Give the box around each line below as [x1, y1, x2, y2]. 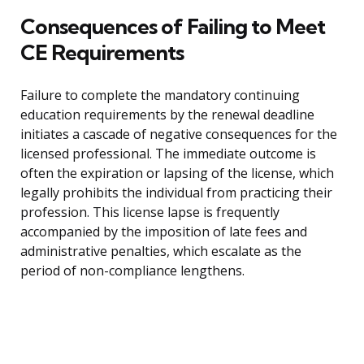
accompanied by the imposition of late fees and [20, 223, 307, 241]
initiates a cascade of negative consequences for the [20, 125, 337, 144]
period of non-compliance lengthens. [20, 262, 245, 280]
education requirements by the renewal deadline [20, 106, 314, 124]
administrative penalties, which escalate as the [20, 242, 301, 261]
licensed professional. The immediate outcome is [20, 145, 316, 163]
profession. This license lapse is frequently [20, 203, 279, 222]
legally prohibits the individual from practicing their [20, 184, 332, 202]
